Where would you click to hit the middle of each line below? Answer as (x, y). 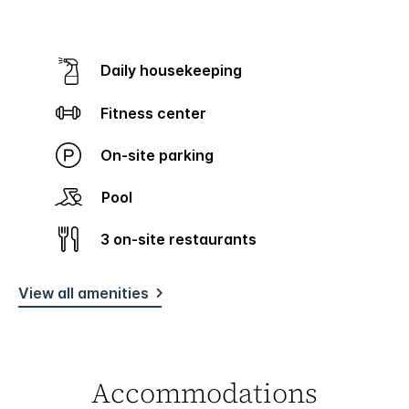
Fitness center (157, 113)
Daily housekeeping (177, 71)
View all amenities (84, 293)
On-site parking (163, 155)
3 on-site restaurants (183, 239)
